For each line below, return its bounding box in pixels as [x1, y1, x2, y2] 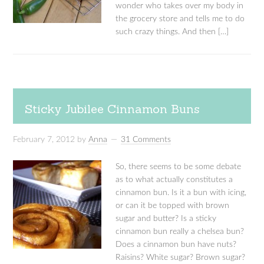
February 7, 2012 [13, 136, 75, 144]
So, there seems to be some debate [115, 163, 242, 171]
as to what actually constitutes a [115, 176, 233, 184]
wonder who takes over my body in [115, 2, 244, 10]
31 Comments [121, 136, 171, 144]
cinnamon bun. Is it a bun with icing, [115, 189, 247, 197]
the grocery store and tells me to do [115, 15, 245, 23]
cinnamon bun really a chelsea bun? [115, 227, 245, 236]
